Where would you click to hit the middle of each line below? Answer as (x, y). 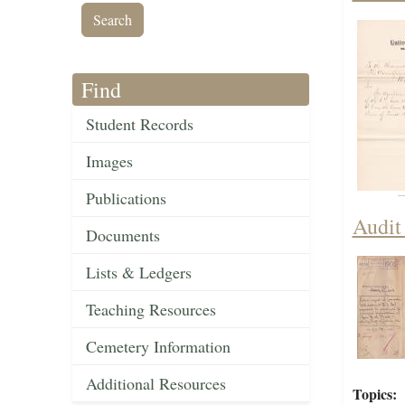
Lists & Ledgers (139, 273)
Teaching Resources (151, 310)
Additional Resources (156, 384)
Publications (126, 198)
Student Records (140, 124)
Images (109, 161)
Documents (123, 235)
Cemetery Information (158, 347)
